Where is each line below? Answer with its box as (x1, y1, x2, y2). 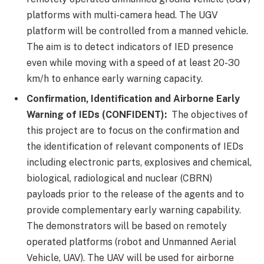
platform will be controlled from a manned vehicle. (27, 25, 248, 37)
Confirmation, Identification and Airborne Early (27, 93, 240, 105)
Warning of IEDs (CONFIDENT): (27, 109, 167, 121)
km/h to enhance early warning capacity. (27, 73, 203, 85)
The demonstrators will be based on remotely (27, 220, 227, 232)
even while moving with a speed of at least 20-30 (27, 57, 240, 69)
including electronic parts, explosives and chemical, (27, 157, 252, 169)
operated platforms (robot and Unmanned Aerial (27, 236, 236, 248)
